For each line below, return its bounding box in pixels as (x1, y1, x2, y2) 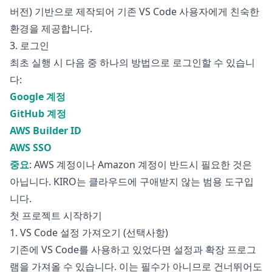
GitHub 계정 (10, 107, 66, 121)
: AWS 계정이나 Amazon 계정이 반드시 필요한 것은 (29, 158, 252, 172)
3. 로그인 (10, 39, 49, 53)
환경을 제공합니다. (10, 22, 92, 36)
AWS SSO (10, 141, 52, 155)
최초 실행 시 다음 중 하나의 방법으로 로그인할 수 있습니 (10, 56, 255, 70)
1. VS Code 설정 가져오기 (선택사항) (10, 226, 168, 240)
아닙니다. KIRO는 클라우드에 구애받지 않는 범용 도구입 (10, 175, 254, 189)
